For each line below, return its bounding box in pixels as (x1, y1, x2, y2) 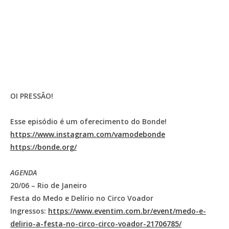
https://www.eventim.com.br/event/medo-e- (48, 206, 206, 216)
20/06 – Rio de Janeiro (10, 180, 87, 190)
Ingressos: (10, 206, 48, 216)
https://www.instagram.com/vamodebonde (10, 129, 165, 139)
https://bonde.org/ (10, 142, 77, 152)
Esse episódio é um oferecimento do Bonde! (10, 117, 167, 126)
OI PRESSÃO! (10, 91, 53, 101)
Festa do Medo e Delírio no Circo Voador (10, 193, 153, 203)
